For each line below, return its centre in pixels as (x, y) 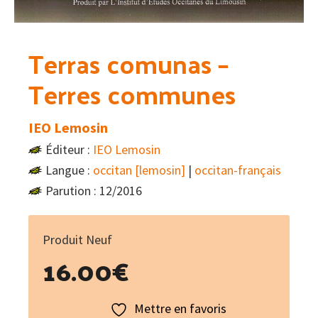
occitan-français (238, 170)
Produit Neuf (77, 240)
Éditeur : (69, 150)
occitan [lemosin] (139, 170)
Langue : (69, 170)
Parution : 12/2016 (94, 191)
